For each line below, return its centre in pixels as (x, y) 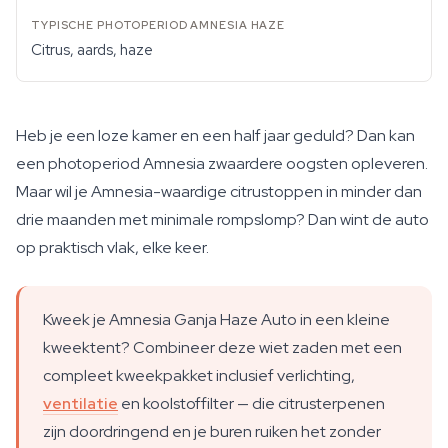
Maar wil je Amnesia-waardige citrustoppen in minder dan (219, 191)
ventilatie (80, 403)
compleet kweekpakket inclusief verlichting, (199, 375)
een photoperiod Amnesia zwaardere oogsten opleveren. (222, 163)
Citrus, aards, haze (92, 50)
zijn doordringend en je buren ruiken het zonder (212, 431)
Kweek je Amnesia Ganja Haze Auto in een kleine (216, 319)
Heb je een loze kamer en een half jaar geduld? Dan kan (215, 135)
